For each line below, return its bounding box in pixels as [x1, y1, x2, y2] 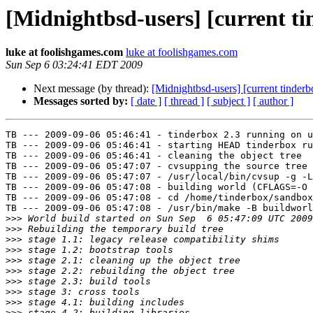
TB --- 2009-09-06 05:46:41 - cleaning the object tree [6, 150, 302, 161]
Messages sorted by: [34, 95, 128, 108]
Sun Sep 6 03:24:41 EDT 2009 [6, 59, 143, 71]
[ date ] [131, 95, 161, 108]
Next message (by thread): [34, 82, 152, 95]
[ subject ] [207, 95, 250, 108]
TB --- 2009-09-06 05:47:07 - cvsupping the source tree [6, 161, 307, 172]
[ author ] [253, 95, 293, 108]
